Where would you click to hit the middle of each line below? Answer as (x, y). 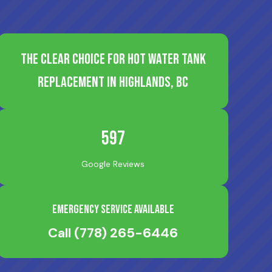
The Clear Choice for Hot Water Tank (113, 59)
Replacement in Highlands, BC (113, 82)
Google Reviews (113, 164)
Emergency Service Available (113, 209)
